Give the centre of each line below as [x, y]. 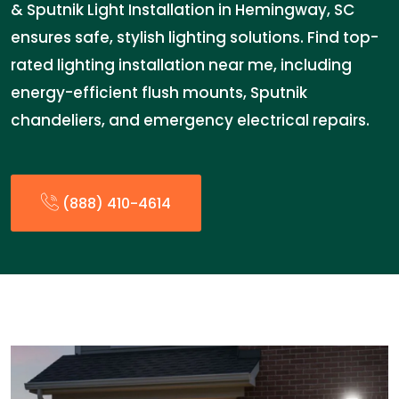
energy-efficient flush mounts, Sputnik [159, 93]
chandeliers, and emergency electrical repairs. [190, 120]
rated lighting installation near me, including [181, 65]
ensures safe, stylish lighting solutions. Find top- [195, 37]
